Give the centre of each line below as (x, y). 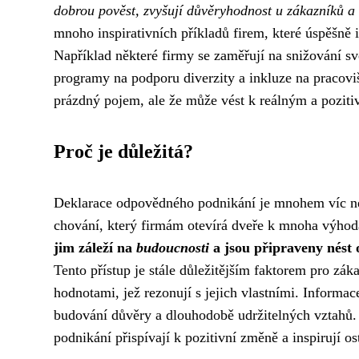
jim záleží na (95, 248)
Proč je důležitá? (123, 151)
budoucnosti (173, 248)
